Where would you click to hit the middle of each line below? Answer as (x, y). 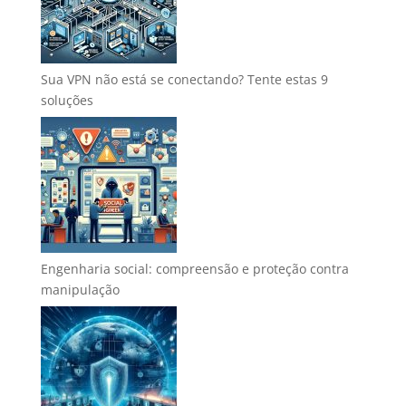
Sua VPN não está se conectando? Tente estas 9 (184, 79)
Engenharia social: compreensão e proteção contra (194, 269)
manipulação (80, 290)
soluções (67, 100)
